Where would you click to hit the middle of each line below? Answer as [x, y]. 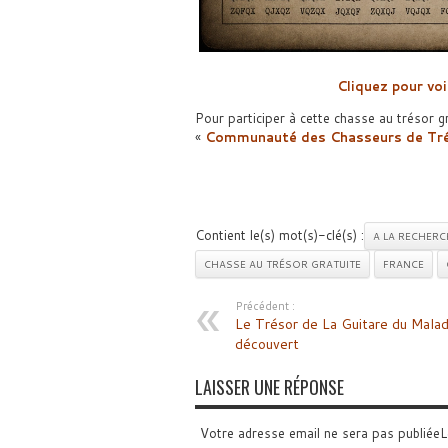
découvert [266, 344]
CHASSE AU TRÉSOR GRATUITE [282, 264]
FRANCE [403, 264]
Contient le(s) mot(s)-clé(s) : [279, 235]
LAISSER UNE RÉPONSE [269, 387]
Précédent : [264, 306]
